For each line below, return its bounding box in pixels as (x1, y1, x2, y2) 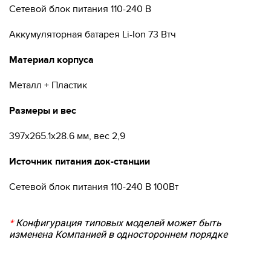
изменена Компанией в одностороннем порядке (9, 229, 227, 240)
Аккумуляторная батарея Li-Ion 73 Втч (9, 28, 176, 41)
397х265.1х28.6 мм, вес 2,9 (9, 130, 125, 142)
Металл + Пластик (9, 79, 87, 91)
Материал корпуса (9, 54, 94, 66)
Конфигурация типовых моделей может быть (13, 217, 221, 229)
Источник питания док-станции (9, 155, 150, 168)
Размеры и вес (9, 105, 76, 117)
